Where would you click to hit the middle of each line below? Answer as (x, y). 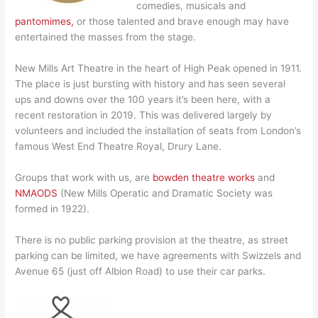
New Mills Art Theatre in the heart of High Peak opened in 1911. (159, 68)
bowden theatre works (204, 177)
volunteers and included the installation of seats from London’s (158, 130)
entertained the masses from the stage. (106, 37)
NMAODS (37, 193)
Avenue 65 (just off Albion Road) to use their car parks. (141, 271)
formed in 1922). (53, 208)
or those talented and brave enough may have (182, 21)
